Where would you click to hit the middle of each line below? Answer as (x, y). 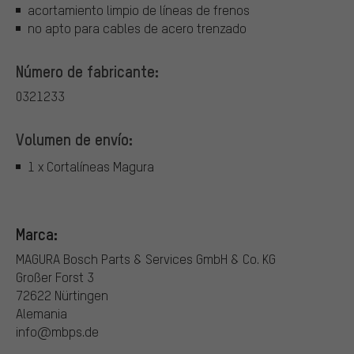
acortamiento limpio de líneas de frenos (139, 10)
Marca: (37, 234)
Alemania (41, 314)
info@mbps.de (57, 332)
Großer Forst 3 (55, 277)
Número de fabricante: (87, 72)
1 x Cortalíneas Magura (91, 166)
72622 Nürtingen (62, 296)
